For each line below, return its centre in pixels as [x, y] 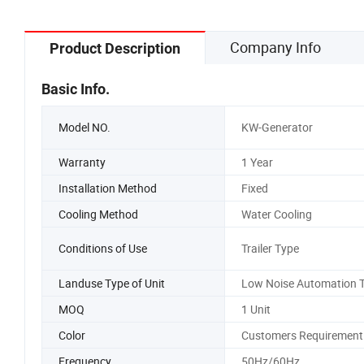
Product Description [115, 48]
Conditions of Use [103, 249]
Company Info [275, 47]
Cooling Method [98, 214]
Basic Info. [76, 89]
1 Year [257, 162]
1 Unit [256, 309]
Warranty [82, 162]
